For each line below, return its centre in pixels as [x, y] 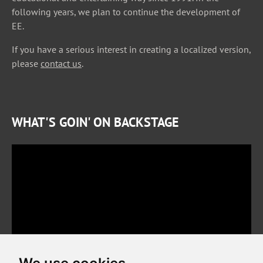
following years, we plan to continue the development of [126, 11]
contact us [61, 63]
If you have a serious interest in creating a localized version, [131, 49]
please [26, 63]
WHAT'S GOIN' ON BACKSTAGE [95, 122]
